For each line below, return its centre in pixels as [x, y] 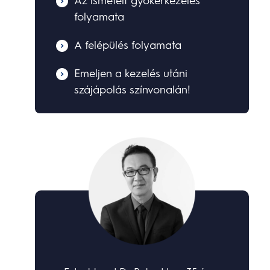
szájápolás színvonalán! [133, 90]
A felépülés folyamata [128, 46]
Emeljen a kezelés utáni [131, 74]
